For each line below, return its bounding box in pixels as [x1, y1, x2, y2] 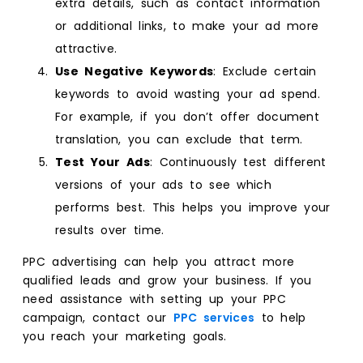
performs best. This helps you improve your [55, 199, 331, 216]
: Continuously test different [149, 153, 327, 170]
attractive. [55, 40, 117, 57]
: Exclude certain [213, 62, 317, 79]
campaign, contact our [23, 309, 173, 326]
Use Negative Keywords [55, 62, 214, 79]
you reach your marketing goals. [23, 327, 227, 344]
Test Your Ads [55, 153, 150, 170]
